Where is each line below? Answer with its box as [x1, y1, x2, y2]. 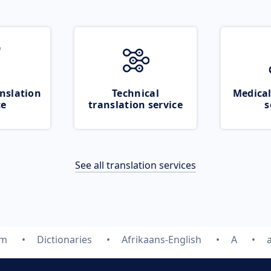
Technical [112, 87, 159, 100]
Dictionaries [36, 233, 92, 246]
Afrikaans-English [121, 233, 201, 246]
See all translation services [75, 158, 196, 172]
